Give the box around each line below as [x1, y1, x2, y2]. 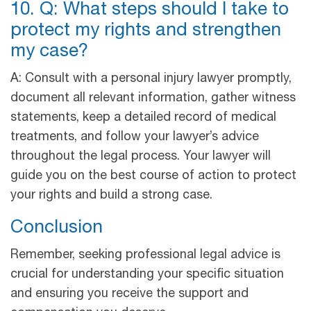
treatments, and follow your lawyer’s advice [10, 131, 259, 144]
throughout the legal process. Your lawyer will [10, 150, 271, 163]
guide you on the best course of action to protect [10, 169, 296, 183]
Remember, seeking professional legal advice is [10, 249, 280, 262]
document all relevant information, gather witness [10, 92, 296, 105]
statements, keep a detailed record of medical [10, 111, 276, 124]
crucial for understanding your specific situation [10, 268, 284, 281]
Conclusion [10, 219, 108, 237]
